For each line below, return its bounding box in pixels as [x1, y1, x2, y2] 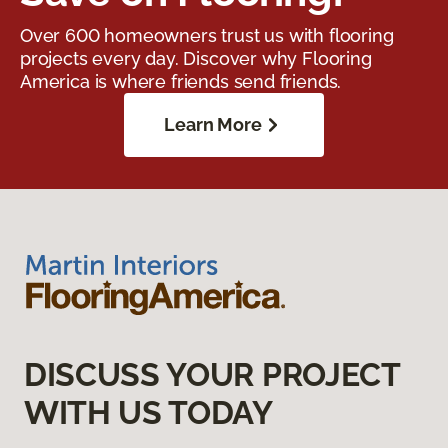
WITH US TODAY [24, 394, 273, 432]
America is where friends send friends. [20, 71, 342, 93]
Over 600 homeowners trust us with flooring [20, 25, 394, 47]
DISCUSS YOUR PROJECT [24, 356, 400, 394]
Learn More [164, 114, 262, 136]
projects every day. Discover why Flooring [20, 48, 372, 70]
